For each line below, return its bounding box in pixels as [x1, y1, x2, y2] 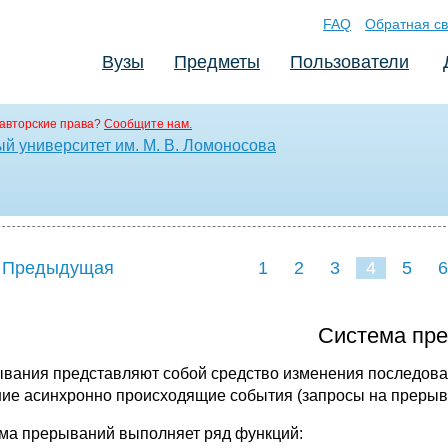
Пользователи [290, 52, 409, 72]
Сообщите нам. [104, 117, 192, 131]
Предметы [174, 52, 260, 72]
